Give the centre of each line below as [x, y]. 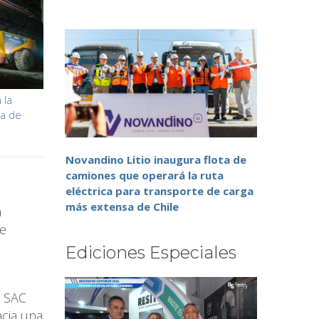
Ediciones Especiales [151, 253]
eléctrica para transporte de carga [159, 191]
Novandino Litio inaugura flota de [156, 160]
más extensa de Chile [122, 207]
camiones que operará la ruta [145, 176]
